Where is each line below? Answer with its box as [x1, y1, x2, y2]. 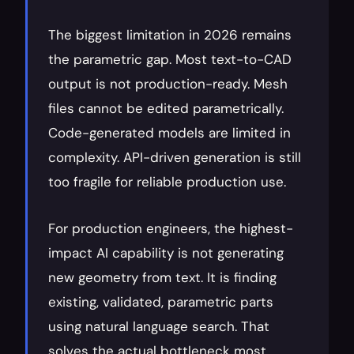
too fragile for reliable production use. [48, 173, 286, 190]
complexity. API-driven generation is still [48, 149, 301, 166]
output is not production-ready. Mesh [48, 75, 288, 92]
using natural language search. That [48, 318, 269, 335]
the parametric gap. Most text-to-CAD [48, 51, 292, 68]
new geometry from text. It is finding [48, 269, 277, 286]
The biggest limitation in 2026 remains [48, 26, 292, 43]
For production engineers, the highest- [48, 220, 293, 237]
